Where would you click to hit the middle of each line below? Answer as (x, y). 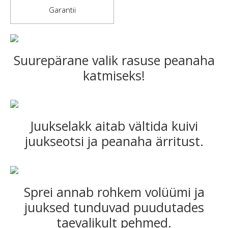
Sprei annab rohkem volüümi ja (114, 192)
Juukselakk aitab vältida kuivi (114, 126)
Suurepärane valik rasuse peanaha (114, 60)
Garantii (62, 9)
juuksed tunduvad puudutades (114, 207)
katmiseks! (114, 75)
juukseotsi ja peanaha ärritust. (114, 141)
